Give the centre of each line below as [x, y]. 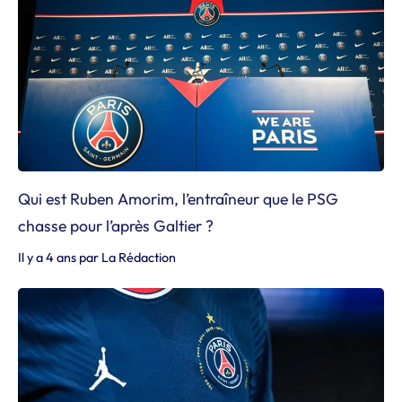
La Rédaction [139, 257]
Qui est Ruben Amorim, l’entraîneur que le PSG [178, 198]
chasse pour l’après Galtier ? [116, 225]
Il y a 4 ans [47, 257]
